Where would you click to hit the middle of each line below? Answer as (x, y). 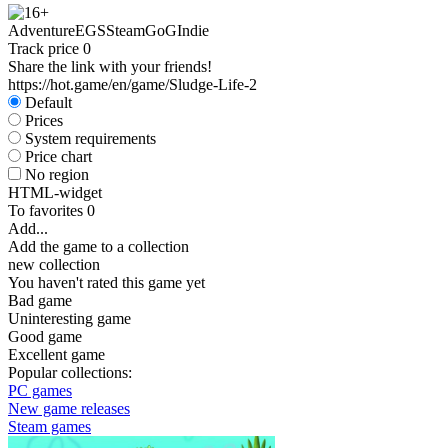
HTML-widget (55, 192)
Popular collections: (70, 372)
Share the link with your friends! (110, 66)
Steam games (49, 426)
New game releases (69, 408)
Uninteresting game (69, 318)
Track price (45, 48)
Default (48, 102)
